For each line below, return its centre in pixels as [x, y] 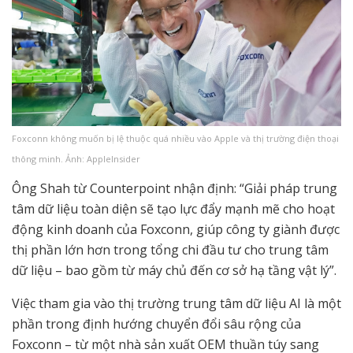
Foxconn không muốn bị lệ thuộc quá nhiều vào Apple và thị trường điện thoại [175, 139]
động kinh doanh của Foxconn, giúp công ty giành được [176, 230]
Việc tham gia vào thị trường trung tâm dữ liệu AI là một [176, 304]
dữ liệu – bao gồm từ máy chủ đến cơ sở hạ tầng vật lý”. [174, 271]
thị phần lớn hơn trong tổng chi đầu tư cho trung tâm [170, 250]
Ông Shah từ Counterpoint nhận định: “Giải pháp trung [175, 189]
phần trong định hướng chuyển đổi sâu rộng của [156, 324]
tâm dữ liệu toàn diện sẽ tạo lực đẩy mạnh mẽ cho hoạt [173, 209]
